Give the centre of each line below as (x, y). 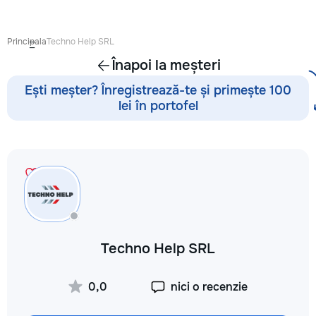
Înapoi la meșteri (166, 65)
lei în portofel (158, 106)
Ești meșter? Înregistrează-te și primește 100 (158, 90)
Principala (27, 42)
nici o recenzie (209, 287)
